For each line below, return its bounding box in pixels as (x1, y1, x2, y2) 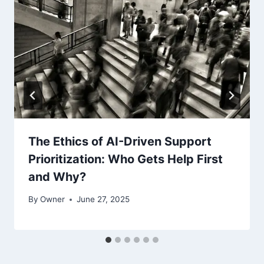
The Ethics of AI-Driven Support (28, 134, 212, 148)
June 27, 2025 (77, 194, 130, 204)
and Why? (28, 169, 86, 184)
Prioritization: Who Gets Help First (28, 151, 223, 166)
